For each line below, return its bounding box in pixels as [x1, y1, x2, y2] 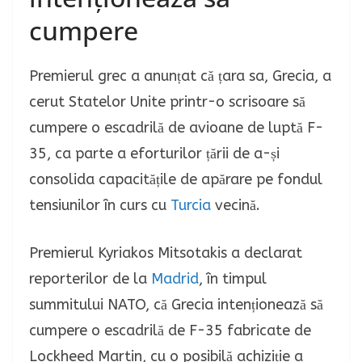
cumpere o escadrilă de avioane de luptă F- [29, 118, 323, 137]
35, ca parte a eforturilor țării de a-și [29, 144, 280, 162]
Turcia [170, 196, 211, 214]
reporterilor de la [29, 269, 151, 288]
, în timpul [199, 269, 267, 288]
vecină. [211, 196, 260, 214]
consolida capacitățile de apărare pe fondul [29, 170, 322, 188]
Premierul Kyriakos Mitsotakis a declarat [29, 243, 302, 262]
